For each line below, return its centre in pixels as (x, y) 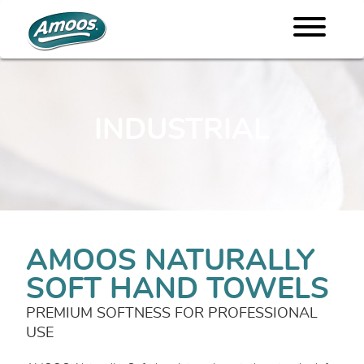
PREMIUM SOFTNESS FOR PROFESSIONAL (172, 313)
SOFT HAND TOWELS (178, 289)
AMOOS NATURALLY (170, 260)
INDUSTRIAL (182, 130)
